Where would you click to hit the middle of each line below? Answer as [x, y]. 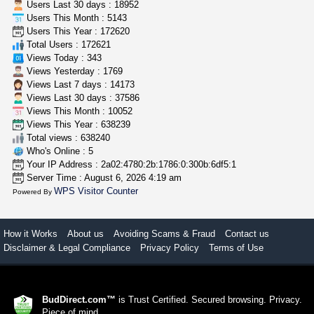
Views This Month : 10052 [78, 111]
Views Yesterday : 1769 [74, 71]
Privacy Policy [170, 247]
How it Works [30, 233]
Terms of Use [236, 247]
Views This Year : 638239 [77, 124]
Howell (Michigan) [120, 46]
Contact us [247, 233]
